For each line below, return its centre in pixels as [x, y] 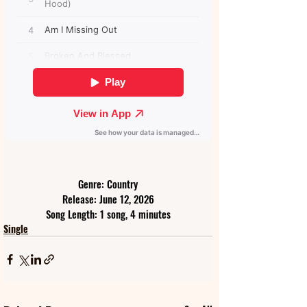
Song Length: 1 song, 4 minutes [108, 214]
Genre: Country [108, 184]
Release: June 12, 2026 [108, 199]
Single [16, 229]
